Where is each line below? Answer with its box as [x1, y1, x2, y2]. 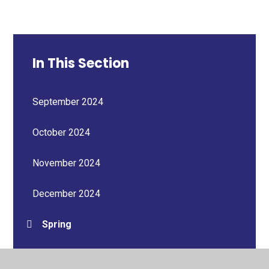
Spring [42, 218, 72, 230]
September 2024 [32, 95, 104, 107]
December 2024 [32, 187, 101, 199]
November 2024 [32, 157, 101, 169]
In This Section [32, 53, 130, 73]
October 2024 [32, 126, 91, 138]
